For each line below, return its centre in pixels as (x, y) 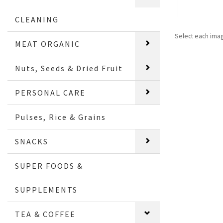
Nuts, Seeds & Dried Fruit (69, 68)
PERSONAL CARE (51, 92)
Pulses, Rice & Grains (61, 117)
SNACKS (32, 141)
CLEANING (37, 19)
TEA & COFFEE (46, 214)
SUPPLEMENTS (47, 189)
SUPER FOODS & (49, 166)
